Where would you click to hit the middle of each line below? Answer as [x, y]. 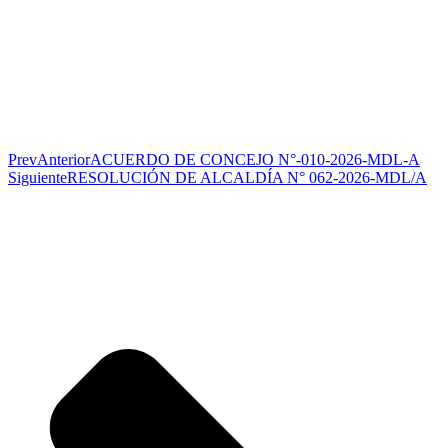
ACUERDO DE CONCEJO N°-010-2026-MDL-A [255, 159]
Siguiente [37, 177]
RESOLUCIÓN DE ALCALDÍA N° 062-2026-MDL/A [247, 177]
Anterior [63, 159]
